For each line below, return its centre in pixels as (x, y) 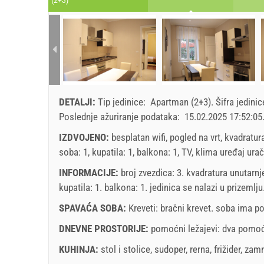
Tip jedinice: (123, 102)
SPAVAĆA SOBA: (94, 208)
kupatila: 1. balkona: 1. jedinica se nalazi (139, 187)
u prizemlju (241, 187)
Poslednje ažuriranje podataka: (121, 116)
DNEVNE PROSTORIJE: (105, 228)
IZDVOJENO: (85, 137)
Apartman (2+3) (181, 102)
